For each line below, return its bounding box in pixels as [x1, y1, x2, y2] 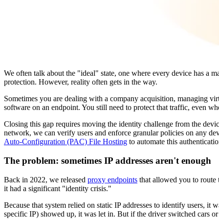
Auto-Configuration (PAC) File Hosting [4, 137, 127, 146]
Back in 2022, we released [4, 175, 88, 184]
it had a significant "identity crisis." [4, 184, 111, 193]
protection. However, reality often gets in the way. [4, 78, 157, 87]
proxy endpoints [88, 175, 137, 184]
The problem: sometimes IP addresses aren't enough [4, 155, 211, 166]
